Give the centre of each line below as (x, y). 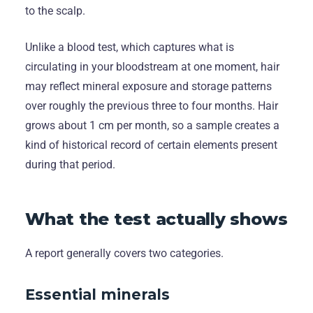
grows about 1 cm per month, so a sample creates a (152, 125)
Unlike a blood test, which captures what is (130, 47)
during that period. (70, 164)
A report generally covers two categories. (124, 253)
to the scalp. (55, 10)
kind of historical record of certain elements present (151, 145)
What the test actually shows (156, 219)
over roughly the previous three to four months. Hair (152, 105)
